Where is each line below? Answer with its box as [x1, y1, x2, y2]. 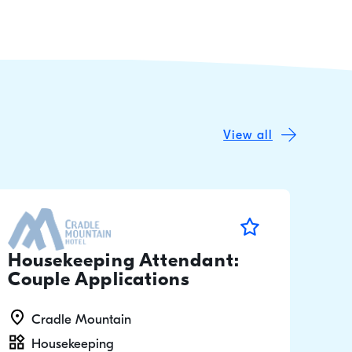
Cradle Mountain [31, 311, 132, 327]
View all [223, 127, 273, 142]
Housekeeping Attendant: [7, 249, 240, 271]
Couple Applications [7, 268, 190, 290]
